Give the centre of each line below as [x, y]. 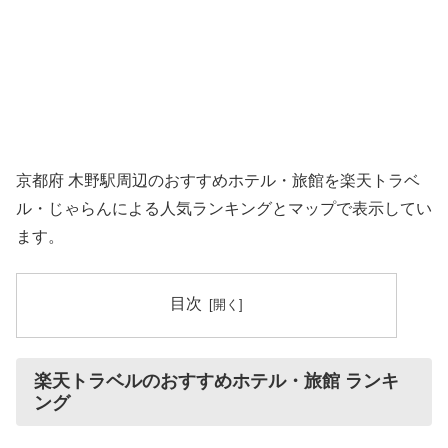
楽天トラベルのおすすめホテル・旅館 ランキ [216, 381]
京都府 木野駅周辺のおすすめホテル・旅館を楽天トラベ [218, 180]
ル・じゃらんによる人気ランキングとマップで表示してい [224, 208]
